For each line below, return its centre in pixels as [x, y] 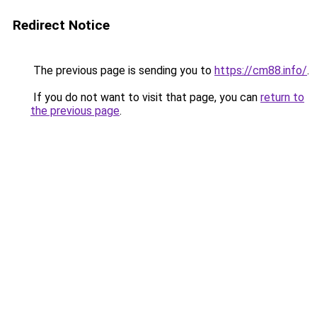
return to [282, 97]
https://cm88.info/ [261, 70]
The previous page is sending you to [122, 70]
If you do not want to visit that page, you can [145, 97]
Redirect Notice [61, 25]
